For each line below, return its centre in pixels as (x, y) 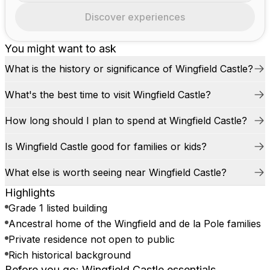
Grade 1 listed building (58, 208)
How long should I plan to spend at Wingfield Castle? (126, 121)
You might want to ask (61, 49)
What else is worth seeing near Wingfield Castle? (116, 172)
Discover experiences (135, 17)
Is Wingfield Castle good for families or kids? (106, 146)
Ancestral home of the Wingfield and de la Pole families (135, 224)
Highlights (30, 193)
